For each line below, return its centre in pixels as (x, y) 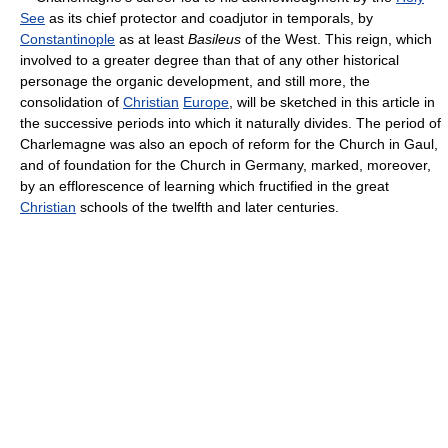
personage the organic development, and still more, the (195, 80)
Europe (206, 101)
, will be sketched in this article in (332, 101)
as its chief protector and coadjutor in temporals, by (209, 17)
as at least (151, 38)
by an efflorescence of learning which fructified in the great (204, 185)
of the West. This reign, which (336, 38)
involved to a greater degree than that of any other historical (209, 59)
